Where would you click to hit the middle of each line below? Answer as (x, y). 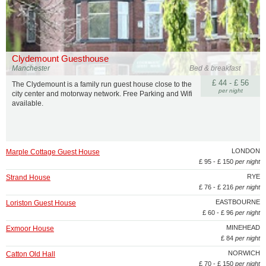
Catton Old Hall (31, 254)
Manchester (31, 68)
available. (28, 103)
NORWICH (244, 253)
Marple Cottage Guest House (53, 152)
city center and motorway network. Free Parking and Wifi (102, 94)
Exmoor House (30, 229)
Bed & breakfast (215, 68)
